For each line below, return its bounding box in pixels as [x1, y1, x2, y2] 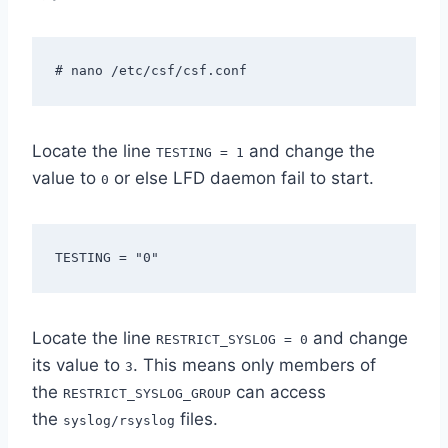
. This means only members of [133, 355, 376, 376]
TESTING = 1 [156, 145, 244, 161]
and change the [244, 141, 375, 162]
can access [231, 382, 326, 403]
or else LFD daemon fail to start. [109, 168, 374, 189]
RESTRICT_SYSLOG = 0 [156, 332, 308, 348]
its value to [32, 355, 125, 376]
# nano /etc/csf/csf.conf [54, 62, 247, 78]
